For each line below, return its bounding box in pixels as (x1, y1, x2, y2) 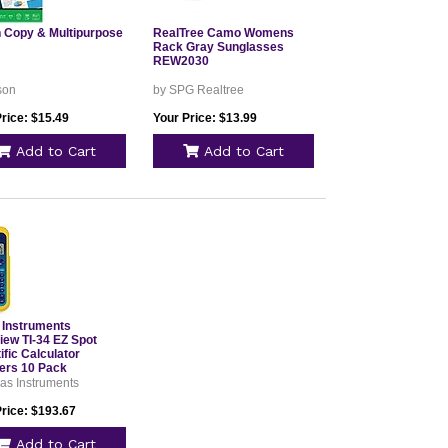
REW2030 (152, 54, 209, 68)
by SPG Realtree (152, 83, 244, 97)
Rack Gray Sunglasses (152, 40, 284, 54)
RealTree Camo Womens (152, 26, 294, 40)
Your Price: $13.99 (152, 111, 257, 125)
